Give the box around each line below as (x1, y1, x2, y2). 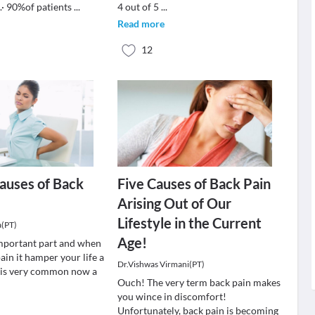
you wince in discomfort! (117, 290, 226, 302)
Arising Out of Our (117, 195, 231, 212)
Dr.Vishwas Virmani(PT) (117, 259, 205, 269)
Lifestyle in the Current (117, 214, 262, 231)
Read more (117, 18, 165, 30)
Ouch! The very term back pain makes (117, 276, 281, 288)
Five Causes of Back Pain (117, 175, 271, 192)
